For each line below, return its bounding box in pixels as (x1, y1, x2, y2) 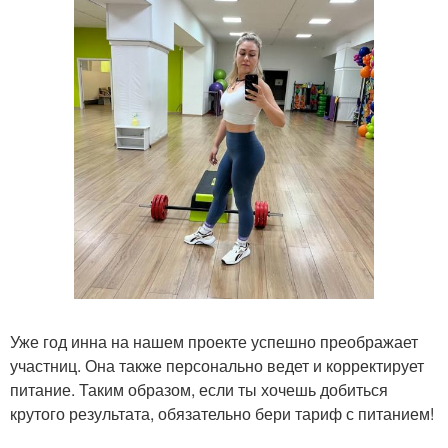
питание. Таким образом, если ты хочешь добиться (10, 378, 388, 401)
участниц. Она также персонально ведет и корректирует (10, 354, 424, 377)
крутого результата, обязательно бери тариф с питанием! (10, 402, 434, 425)
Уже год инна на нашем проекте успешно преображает (10, 330, 418, 353)
